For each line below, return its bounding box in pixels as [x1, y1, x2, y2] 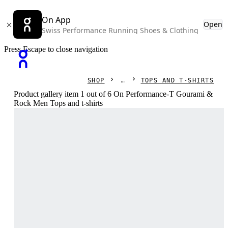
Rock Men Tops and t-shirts [14, 99, 103, 107]
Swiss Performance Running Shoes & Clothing [42, 25, 198, 35]
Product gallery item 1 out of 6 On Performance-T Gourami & [14, 90, 213, 98]
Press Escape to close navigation [4, 45, 108, 53]
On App [42, 14, 71, 25]
